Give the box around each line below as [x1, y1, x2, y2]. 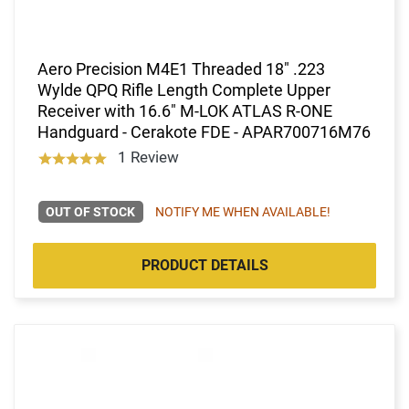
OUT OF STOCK [46, 204, 136, 219]
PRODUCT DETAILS [141, 256, 268, 274]
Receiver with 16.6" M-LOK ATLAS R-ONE [37, 100, 332, 121]
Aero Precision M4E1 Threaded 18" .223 [37, 58, 325, 79]
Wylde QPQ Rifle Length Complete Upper [37, 79, 330, 100]
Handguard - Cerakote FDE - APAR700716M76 [37, 121, 371, 142]
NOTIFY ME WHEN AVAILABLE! [154, 204, 330, 219]
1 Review [117, 147, 179, 166]
